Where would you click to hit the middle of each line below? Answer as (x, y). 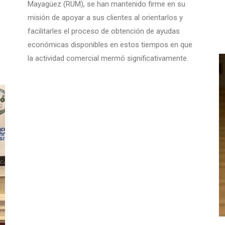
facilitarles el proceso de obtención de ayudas (104, 31)
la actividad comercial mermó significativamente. (108, 59)
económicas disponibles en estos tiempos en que (110, 45)
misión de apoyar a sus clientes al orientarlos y (105, 18)
